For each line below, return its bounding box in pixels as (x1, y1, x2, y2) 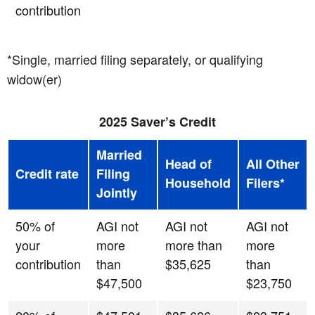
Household (165, 173, 231, 192)
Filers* (246, 173, 285, 192)
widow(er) (7, 69, 62, 88)
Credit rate (15, 164, 79, 183)
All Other (246, 154, 300, 173)
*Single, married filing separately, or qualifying (7, 49, 263, 68)
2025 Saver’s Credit (99, 112, 216, 131)
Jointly (96, 183, 137, 202)
